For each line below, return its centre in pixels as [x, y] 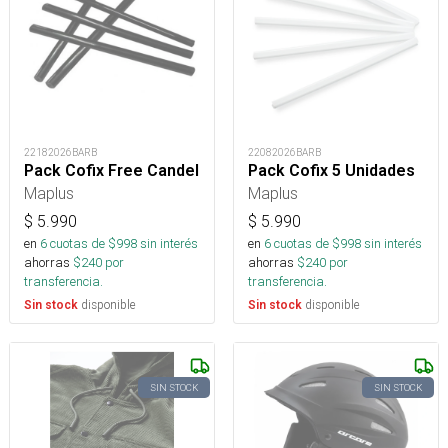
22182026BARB [60, 152]
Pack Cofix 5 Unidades [331, 170]
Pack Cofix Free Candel [111, 170]
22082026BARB [284, 152]
